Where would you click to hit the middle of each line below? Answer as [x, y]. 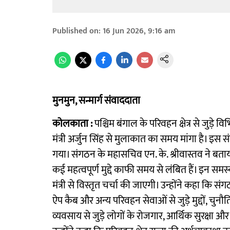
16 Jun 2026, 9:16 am [139, 31]
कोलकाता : [72, 124]
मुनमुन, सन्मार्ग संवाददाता [96, 101]
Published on [75, 31]
